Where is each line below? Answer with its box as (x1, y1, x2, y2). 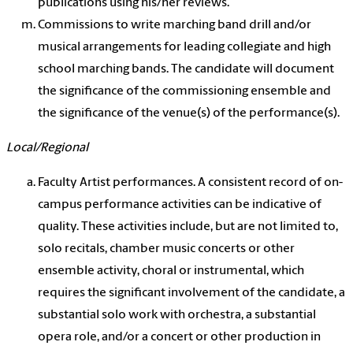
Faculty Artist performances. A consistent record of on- (38, 176, 343, 190)
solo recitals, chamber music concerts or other (38, 243, 295, 256)
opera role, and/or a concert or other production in (38, 331, 321, 344)
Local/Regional (6, 142, 88, 155)
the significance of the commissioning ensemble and (38, 85, 331, 98)
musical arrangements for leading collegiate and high (38, 41, 331, 54)
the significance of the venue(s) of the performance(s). (38, 107, 340, 121)
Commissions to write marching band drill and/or (38, 19, 311, 32)
